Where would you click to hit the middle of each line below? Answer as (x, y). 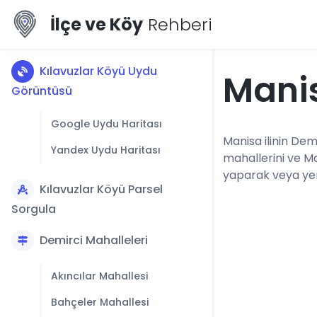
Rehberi (178, 24)
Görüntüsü (42, 91)
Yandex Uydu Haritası (106, 150)
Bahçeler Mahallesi (100, 302)
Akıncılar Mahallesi (99, 276)
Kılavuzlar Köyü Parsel (101, 189)
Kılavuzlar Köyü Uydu (98, 71)
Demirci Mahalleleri (94, 240)
